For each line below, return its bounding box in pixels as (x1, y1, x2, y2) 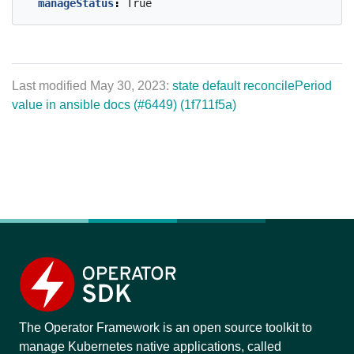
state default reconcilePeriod (172, 79, 332, 92)
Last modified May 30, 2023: (12, 79, 172, 92)
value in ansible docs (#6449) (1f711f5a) (12, 98, 236, 111)
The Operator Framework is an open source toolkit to (19, 321, 312, 334)
